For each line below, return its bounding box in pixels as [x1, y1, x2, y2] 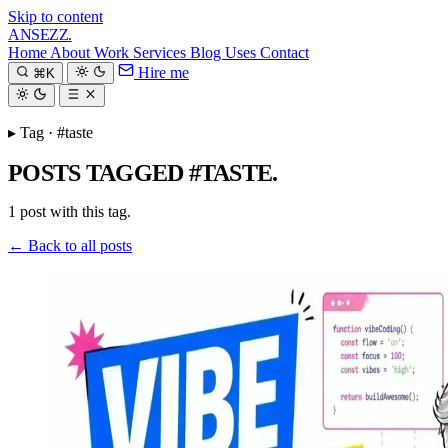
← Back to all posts [8, 237, 132, 255]
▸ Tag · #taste [8, 123, 93, 141]
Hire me [133, 64, 189, 82]
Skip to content [8, 8, 103, 25]
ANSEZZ [8, 26, 69, 43]
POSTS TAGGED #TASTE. [8, 159, 278, 186]
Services [133, 44, 190, 61]
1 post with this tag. [8, 203, 131, 221]
